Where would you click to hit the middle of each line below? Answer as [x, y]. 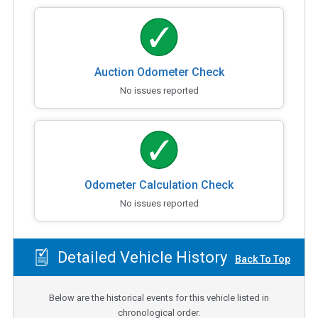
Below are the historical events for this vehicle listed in [159, 298]
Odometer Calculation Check [159, 185]
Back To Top [263, 259]
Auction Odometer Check [159, 72]
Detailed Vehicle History [140, 257]
